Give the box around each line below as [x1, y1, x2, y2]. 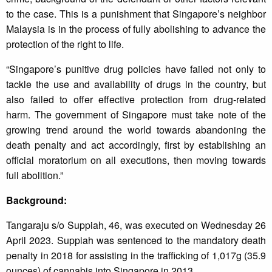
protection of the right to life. [6, 37, 124, 52]
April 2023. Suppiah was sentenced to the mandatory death [6, 233, 266, 248]
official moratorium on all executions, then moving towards [6, 153, 266, 168]
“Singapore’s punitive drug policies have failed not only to [6, 62, 266, 76]
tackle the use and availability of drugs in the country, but [6, 77, 266, 92]
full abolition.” [6, 168, 63, 183]
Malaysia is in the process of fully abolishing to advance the [6, 22, 266, 36]
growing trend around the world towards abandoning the [6, 123, 266, 137]
